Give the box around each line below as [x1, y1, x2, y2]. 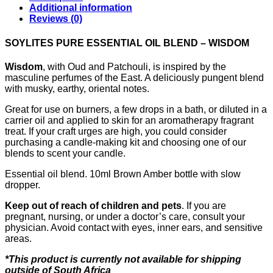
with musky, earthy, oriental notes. [5, 83, 149, 94]
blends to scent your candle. [5, 147, 126, 158]
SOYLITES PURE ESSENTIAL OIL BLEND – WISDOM [5, 37, 249, 48]
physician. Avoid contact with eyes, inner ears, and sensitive [5, 222, 263, 233]
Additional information [29, 2, 132, 13]
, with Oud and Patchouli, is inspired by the [43, 61, 226, 72]
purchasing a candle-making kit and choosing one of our [5, 136, 246, 147]
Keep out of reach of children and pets [5, 200, 182, 211]
